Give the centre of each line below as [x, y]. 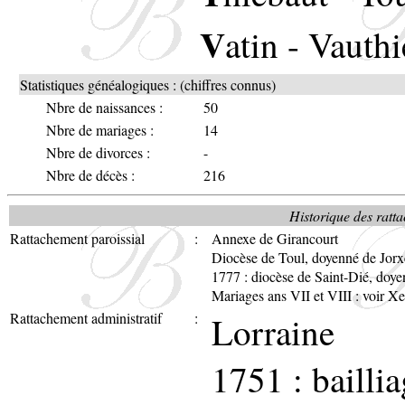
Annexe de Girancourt [275, 238]
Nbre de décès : [90, 174]
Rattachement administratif [86, 317]
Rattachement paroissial [77, 238]
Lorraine [273, 331]
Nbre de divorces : [98, 152]
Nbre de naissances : [104, 107]
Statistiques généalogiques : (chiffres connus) [148, 84]
